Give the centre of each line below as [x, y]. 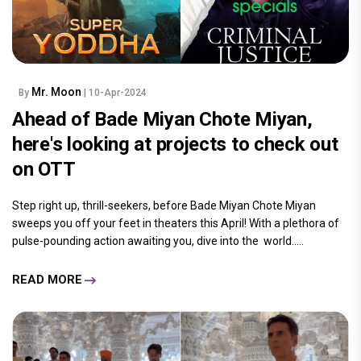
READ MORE [47, 280]
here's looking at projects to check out [175, 144]
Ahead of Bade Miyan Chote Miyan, [162, 119]
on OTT [44, 169]
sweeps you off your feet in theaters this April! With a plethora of [176, 223]
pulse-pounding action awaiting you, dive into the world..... [158, 241]
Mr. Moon [58, 91]
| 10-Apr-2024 [115, 92]
